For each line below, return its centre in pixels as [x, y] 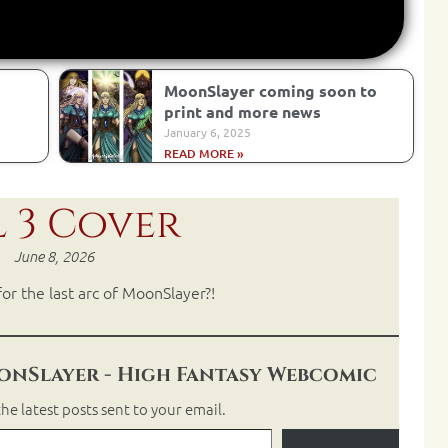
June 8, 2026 [54, 256]
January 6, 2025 [207, 132]
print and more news [242, 112]
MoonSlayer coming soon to [270, 91]
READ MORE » [203, 154]
